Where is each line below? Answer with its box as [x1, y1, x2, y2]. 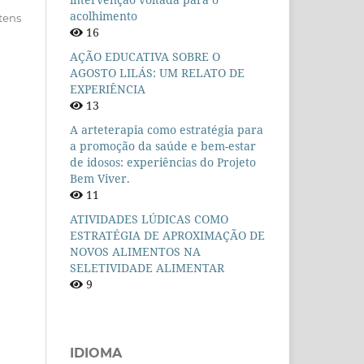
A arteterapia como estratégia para [70, 122, 263, 138]
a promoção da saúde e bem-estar [70, 138, 256, 154]
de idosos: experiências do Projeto [70, 154, 256, 171]
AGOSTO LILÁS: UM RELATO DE [70, 65, 245, 81]
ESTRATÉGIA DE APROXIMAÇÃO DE [70, 227, 265, 244]
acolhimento [70, 8, 137, 24]
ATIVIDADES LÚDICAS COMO [70, 211, 228, 227]
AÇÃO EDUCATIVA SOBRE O [70, 49, 220, 65]
